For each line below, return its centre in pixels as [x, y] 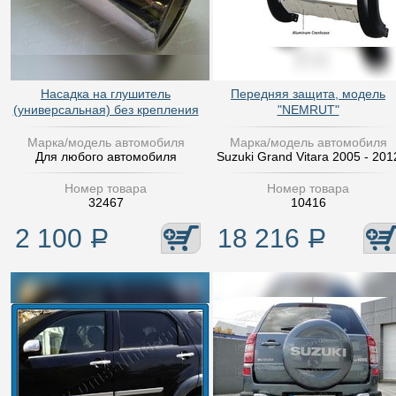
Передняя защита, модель [308, 94]
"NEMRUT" [308, 110]
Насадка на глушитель [106, 94]
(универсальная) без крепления [106, 110]
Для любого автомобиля [106, 156]
